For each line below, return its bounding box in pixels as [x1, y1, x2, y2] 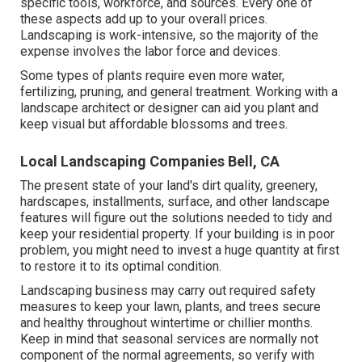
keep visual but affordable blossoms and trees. [20, 116, 288, 132]
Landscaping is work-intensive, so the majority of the [20, 27, 319, 43]
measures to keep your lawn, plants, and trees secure [20, 298, 322, 314]
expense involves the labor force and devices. [20, 43, 281, 59]
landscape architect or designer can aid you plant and [20, 99, 319, 116]
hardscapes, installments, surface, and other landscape [20, 193, 330, 209]
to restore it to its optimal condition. [20, 258, 222, 274]
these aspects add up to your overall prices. [20, 11, 268, 27]
